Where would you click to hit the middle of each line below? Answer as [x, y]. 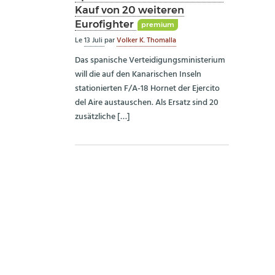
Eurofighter [106, 24]
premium [157, 25]
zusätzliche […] [103, 117]
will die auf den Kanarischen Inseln [138, 75]
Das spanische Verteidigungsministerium [150, 61]
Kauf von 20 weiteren [130, 10]
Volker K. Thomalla [146, 40]
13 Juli [94, 40]
